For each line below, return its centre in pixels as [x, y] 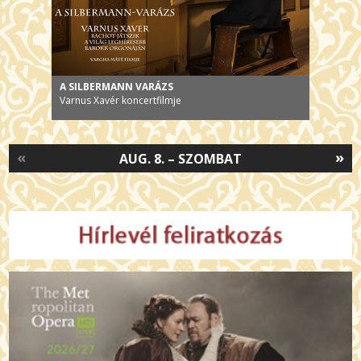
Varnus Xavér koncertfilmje [120, 100]
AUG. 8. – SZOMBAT [180, 158]
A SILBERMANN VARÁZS [116, 86]
